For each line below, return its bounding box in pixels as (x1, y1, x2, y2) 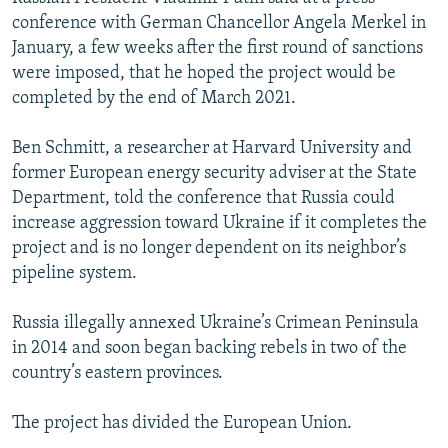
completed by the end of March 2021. (12, 88, 296, 108)
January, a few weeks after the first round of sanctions (12, 38, 423, 58)
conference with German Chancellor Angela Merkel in (12, 13, 426, 33)
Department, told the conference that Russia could (12, 188, 395, 208)
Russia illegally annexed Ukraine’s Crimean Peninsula (12, 313, 419, 333)
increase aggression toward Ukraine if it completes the (12, 213, 427, 233)
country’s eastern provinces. (12, 363, 223, 383)
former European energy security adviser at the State (12, 163, 417, 183)
